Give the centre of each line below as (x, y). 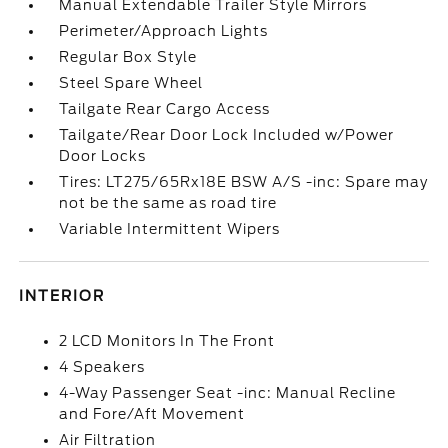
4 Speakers (102, 367)
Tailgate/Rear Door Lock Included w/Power (227, 135)
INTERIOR (62, 296)
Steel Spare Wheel (131, 83)
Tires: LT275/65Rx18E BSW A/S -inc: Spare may (244, 182)
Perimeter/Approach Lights (164, 31)
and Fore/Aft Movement (152, 414)
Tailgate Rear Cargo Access (165, 109)
